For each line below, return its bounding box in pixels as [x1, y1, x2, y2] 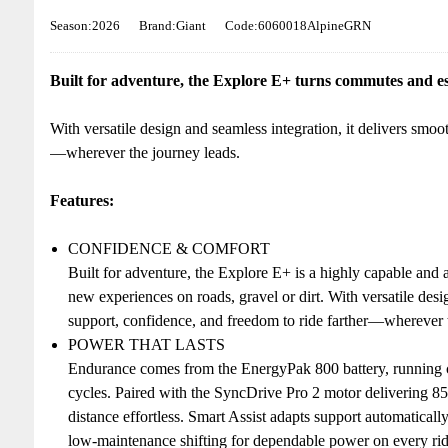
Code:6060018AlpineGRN [224, 18, 371, 34]
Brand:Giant [138, 18, 206, 34]
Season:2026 [49, 18, 120, 34]
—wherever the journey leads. [49, 144, 240, 162]
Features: [49, 192, 114, 210]
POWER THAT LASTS [67, 336, 225, 354]
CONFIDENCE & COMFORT [67, 240, 270, 258]
